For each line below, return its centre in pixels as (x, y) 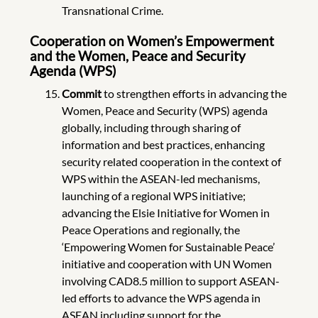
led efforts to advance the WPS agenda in (161, 297)
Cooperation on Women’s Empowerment (152, 40)
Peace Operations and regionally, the (150, 229)
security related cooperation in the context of (171, 161)
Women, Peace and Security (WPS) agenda (164, 110)
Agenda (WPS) (75, 70)
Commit (82, 93)
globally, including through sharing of (151, 127)
